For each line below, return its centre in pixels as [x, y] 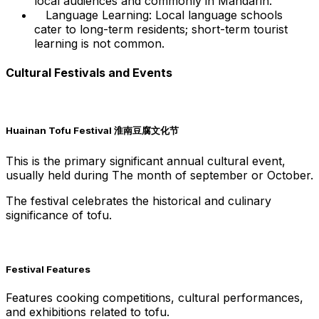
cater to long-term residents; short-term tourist [161, 29]
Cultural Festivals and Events [89, 72]
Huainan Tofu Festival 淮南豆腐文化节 [92, 131]
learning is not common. [99, 43]
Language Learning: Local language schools [164, 15]
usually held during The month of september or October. [159, 175]
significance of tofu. [59, 215]
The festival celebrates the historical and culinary [138, 200]
